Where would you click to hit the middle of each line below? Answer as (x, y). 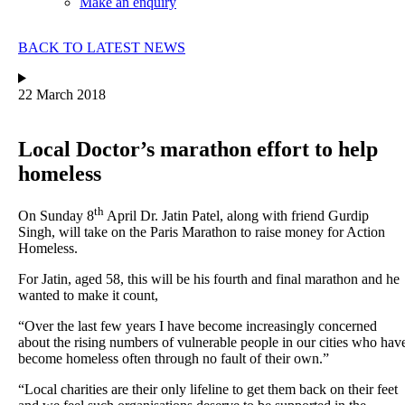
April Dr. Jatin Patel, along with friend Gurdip (236, 216)
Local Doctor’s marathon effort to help (198, 150)
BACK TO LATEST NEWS (102, 48)
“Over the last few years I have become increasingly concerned (198, 326)
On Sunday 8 (56, 216)
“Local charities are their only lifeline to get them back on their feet (208, 390)
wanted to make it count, (88, 296)
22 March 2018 (62, 95)
